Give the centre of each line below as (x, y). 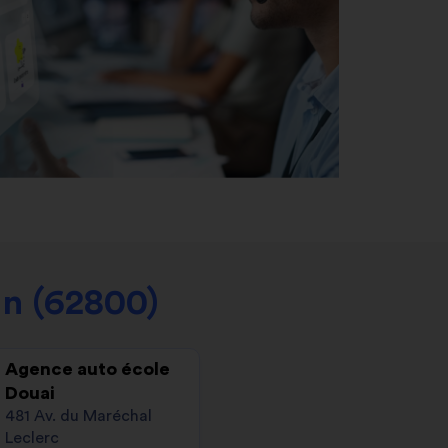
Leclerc (32, 437)
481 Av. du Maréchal (78, 415)
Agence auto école (87, 368)
